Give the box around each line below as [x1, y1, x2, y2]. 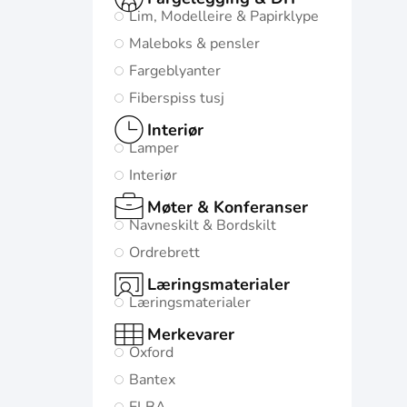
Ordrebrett [129, 243, 200, 263]
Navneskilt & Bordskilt [129, 215, 276, 235]
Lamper [129, 138, 179, 158]
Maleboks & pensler [129, 34, 260, 54]
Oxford [129, 342, 174, 362]
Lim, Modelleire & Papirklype [129, 6, 319, 26]
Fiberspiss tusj [129, 88, 224, 108]
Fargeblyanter [129, 61, 221, 81]
